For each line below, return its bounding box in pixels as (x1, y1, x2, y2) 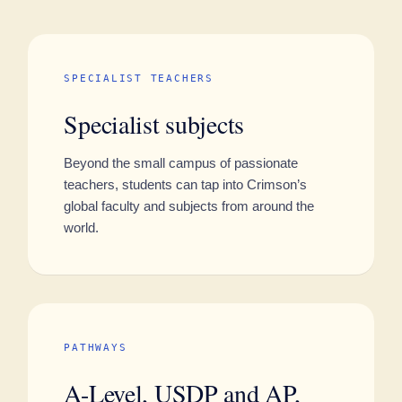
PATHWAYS (64, 342, 127, 354)
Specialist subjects (64, 107, 245, 141)
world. (64, 220, 100, 235)
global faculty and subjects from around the (64, 198, 315, 214)
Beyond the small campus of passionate (64, 155, 299, 170)
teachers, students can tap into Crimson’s (64, 177, 308, 192)
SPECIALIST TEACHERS (64, 73, 214, 84)
